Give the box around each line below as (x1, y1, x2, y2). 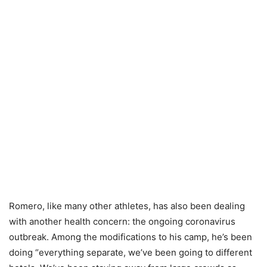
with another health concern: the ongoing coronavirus (9, 216, 235, 227)
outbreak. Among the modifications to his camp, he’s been (9, 231, 252, 243)
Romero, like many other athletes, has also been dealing (9, 200, 245, 212)
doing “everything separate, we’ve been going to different (9, 247, 252, 258)
